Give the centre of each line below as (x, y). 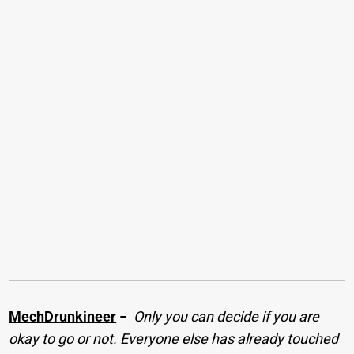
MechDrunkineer (63, 316)
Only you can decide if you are (227, 316)
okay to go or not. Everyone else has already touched (174, 338)
